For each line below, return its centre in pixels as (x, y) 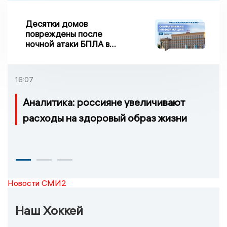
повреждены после (64, 34)
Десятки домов (56, 24)
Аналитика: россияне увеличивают (104, 102)
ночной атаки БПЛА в (67, 44)
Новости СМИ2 (37, 183)
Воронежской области (70, 54)
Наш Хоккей (49, 211)
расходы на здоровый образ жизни (105, 118)
